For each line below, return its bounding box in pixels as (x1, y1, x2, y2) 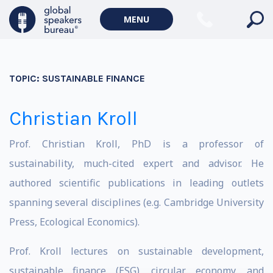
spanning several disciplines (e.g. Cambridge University (9, 196, 264, 209)
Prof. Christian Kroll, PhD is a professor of (9, 137, 264, 151)
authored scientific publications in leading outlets (9, 176, 264, 190)
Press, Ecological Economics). (9, 215, 140, 229)
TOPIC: (9, 73, 42, 84)
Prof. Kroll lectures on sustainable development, (9, 244, 264, 258)
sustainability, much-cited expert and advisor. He (9, 157, 264, 170)
